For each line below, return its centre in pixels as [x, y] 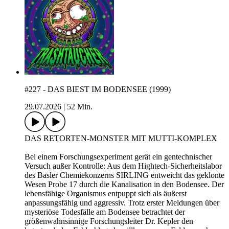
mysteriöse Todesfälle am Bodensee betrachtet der [105, 212]
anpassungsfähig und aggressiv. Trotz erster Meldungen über [122, 203]
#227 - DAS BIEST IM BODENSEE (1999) [98, 89]
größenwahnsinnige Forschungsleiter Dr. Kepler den [109, 221]
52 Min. [80, 107]
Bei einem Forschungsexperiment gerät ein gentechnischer [118, 157]
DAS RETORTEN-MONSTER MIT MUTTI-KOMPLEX [121, 139]
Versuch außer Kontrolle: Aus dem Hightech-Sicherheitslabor [123, 166]
